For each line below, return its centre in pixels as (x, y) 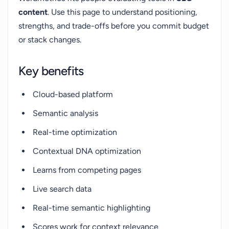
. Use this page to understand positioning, (122, 12)
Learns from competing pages (87, 170)
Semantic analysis (65, 113)
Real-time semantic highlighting (91, 208)
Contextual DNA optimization (87, 151)
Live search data (62, 189)
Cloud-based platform (73, 94)
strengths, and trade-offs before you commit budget (114, 26)
